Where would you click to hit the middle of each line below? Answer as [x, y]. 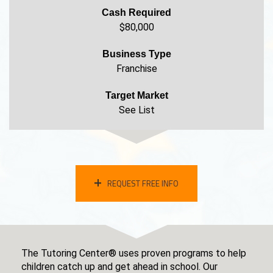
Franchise [136, 69]
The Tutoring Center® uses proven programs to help [134, 253]
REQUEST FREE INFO [143, 183]
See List [136, 110]
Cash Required [136, 12]
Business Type [136, 54]
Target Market [136, 95]
